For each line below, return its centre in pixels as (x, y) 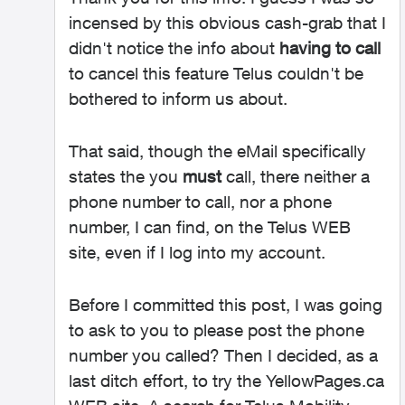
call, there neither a (296, 176)
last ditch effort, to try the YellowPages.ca (226, 381)
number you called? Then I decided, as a (223, 355)
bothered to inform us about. (178, 99)
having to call (330, 48)
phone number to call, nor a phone (200, 202)
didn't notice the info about (174, 48)
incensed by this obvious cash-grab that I (227, 23)
